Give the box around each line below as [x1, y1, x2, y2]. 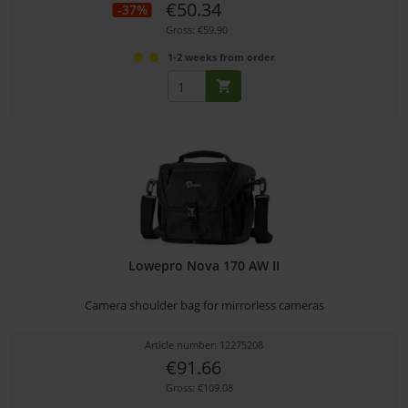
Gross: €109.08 [165, 380, 233, 394]
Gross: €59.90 [165, 23, 228, 37]
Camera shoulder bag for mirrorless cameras [84, 296, 324, 313]
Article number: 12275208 [145, 337, 264, 352]
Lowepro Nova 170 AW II [128, 256, 280, 274]
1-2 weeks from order [167, 50, 275, 65]
